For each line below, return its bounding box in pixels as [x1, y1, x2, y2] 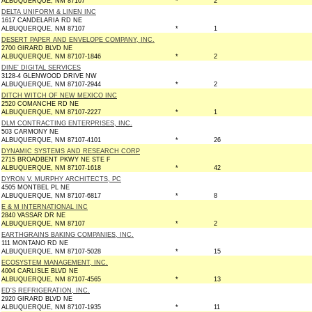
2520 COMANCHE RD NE [1, 100, 79, 107]
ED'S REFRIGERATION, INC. [1, 287, 90, 294]
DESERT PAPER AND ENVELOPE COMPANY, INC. [1, 36, 155, 43]
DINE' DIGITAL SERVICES [1, 64, 81, 71]
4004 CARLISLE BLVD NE [1, 267, 78, 274]
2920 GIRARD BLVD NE [1, 295, 72, 302]
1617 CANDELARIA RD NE [1, 17, 82, 24]
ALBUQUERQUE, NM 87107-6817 [1, 192, 101, 199]
